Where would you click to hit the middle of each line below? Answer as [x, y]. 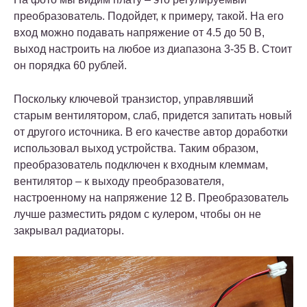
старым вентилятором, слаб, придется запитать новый [153, 116]
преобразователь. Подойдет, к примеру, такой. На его [149, 16]
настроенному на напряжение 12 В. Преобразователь [151, 198]
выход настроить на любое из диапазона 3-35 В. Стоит [153, 49]
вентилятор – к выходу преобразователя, [119, 182]
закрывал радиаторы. [69, 231]
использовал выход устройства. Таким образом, [136, 149]
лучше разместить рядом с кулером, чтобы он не [137, 214]
